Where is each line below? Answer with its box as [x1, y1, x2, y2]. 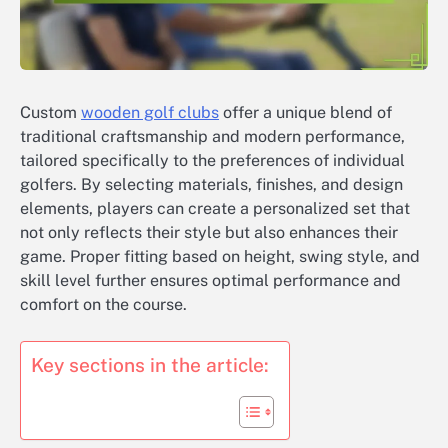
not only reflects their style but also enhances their [20, 223, 398, 243]
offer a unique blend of [219, 103, 392, 123]
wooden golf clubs [81, 103, 219, 123]
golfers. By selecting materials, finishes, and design [20, 175, 403, 195]
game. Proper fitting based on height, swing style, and [20, 247, 420, 267]
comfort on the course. [20, 295, 187, 315]
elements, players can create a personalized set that [20, 199, 410, 219]
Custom [20, 103, 81, 123]
